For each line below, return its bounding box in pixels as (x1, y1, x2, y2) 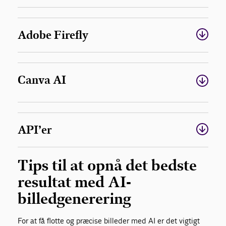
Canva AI (18, 73, 67, 87)
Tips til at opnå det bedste (18, 156, 197, 176)
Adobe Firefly (18, 28, 89, 42)
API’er (18, 123, 52, 137)
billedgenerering (18, 189, 131, 209)
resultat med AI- (18, 173, 132, 192)
